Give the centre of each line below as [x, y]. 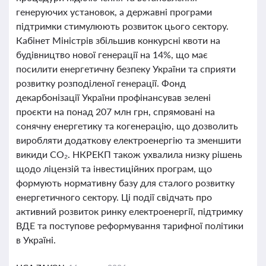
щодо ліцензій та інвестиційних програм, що [114, 168]
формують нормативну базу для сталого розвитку [125, 183]
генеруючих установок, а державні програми [114, 12]
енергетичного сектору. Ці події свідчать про [114, 197]
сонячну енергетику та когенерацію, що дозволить [127, 126]
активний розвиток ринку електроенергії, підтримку [129, 211]
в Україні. [36, 240]
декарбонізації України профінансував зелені [113, 97]
